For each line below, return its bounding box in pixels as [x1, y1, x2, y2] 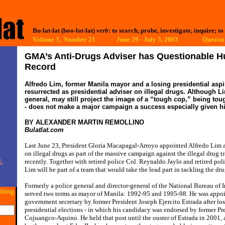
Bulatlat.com [25, 126, 64, 134]
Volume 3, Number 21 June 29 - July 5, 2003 [33, 36, 178, 43]
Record [25, 62, 56, 72]
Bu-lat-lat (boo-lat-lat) [33, 27, 95, 34]
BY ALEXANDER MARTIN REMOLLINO [25, 119, 144, 126]
